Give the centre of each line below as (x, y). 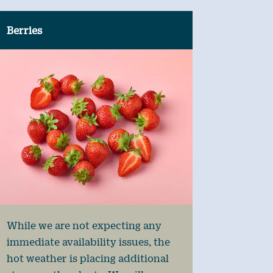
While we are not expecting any (84, 225)
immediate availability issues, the (88, 241)
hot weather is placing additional (87, 258)
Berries (24, 30)
